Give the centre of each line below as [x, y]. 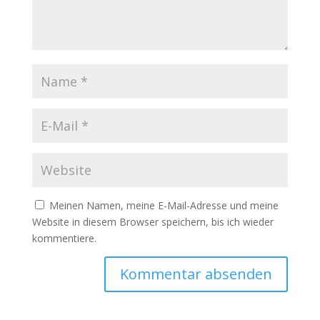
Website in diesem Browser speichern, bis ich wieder [152, 222]
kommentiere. [64, 238]
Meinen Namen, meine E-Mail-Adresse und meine [164, 205]
